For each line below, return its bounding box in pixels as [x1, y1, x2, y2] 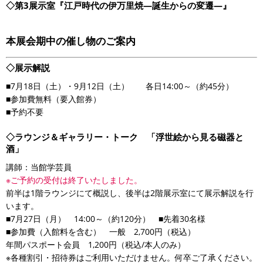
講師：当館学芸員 [6, 161, 72, 173]
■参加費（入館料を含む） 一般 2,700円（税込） [6, 225, 195, 237]
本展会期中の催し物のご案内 [6, 33, 136, 48]
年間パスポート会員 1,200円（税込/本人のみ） [6, 238, 186, 250]
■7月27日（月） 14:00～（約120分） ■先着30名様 [6, 213, 205, 224]
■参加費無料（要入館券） [6, 93, 101, 104]
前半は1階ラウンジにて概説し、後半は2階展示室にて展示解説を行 [6, 187, 254, 198]
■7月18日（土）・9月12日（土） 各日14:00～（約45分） [6, 80, 234, 92]
